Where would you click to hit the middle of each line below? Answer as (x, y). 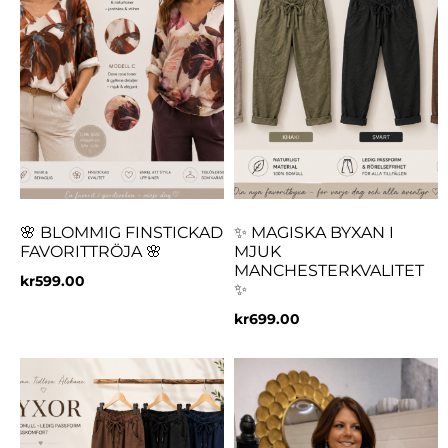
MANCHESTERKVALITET (329, 271)
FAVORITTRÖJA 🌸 (91, 252)
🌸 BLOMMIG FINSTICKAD (121, 233)
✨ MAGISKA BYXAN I (314, 233)
